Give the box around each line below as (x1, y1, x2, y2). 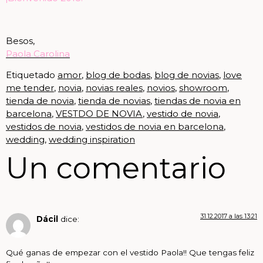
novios (147, 82, 175, 94)
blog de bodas (86, 69, 150, 81)
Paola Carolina (6, 48, 70, 59)
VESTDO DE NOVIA (56, 108, 143, 120)
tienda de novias (78, 95, 150, 107)
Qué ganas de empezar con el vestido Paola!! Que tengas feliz (6, 247, 254, 257)
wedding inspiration (49, 134, 135, 146)
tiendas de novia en (154, 95, 241, 107)
